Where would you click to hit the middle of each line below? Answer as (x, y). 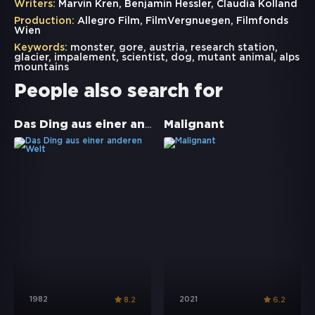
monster (92, 48)
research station (233, 48)
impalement (85, 58)
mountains (41, 68)
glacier (31, 58)
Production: (44, 21)
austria (167, 48)
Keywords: (41, 48)
